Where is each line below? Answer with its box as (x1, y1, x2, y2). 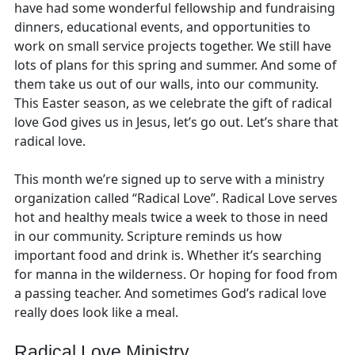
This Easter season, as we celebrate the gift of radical (13, 94, 332, 112)
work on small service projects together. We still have (13, 36, 331, 55)
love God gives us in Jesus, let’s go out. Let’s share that (13, 113, 338, 131)
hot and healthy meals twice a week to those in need (13, 208, 328, 226)
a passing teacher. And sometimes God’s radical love (13, 284, 326, 302)
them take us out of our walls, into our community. (13, 74, 319, 93)
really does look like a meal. (13, 303, 178, 321)
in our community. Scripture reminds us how (13, 227, 282, 245)
